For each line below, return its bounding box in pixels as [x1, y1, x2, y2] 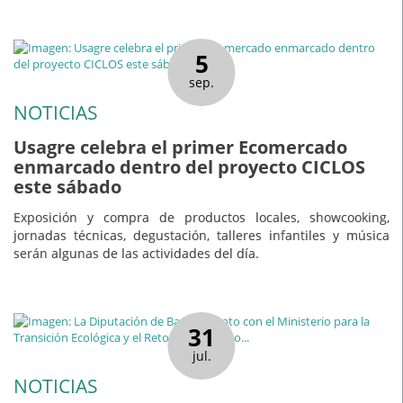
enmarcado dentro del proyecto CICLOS [13, 154, 365, 179]
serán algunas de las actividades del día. [13, 245, 259, 263]
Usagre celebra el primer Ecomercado [13, 134, 347, 159]
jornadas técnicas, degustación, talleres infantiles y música [13, 227, 390, 245]
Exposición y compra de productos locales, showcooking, [13, 209, 390, 227]
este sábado [13, 174, 121, 199]
